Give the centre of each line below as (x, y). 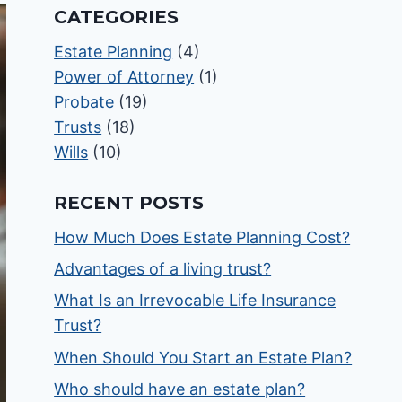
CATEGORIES (117, 17)
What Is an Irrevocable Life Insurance (195, 301)
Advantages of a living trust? (163, 269)
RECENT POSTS (129, 203)
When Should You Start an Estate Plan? (203, 357)
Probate (84, 102)
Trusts (78, 127)
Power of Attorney (124, 77)
